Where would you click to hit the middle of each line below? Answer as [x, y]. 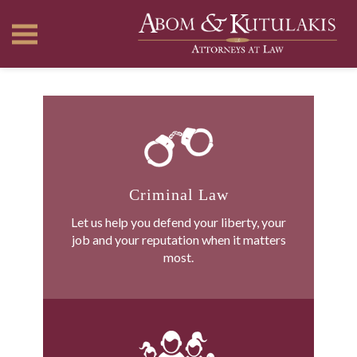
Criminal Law [178, 194]
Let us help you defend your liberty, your [178, 222]
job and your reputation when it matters [178, 239]
